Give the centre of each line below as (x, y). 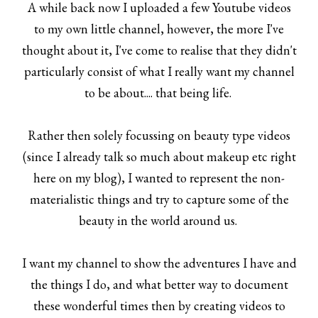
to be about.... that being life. (159, 93)
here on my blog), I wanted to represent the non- (159, 178)
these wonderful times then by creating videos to (159, 306)
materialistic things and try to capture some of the (159, 199)
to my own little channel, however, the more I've (159, 29)
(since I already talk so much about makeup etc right (159, 157)
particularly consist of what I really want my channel (159, 72)
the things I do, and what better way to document (159, 285)
